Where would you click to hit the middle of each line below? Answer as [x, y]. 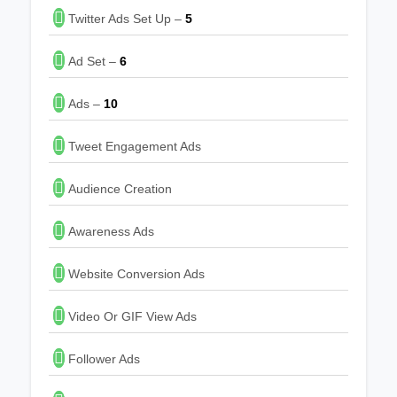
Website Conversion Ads [135, 273]
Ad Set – [92, 61]
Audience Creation [118, 188]
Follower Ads [102, 358]
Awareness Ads [109, 231]
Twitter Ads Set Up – [125, 18]
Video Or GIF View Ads [131, 316]
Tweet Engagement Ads [133, 146]
